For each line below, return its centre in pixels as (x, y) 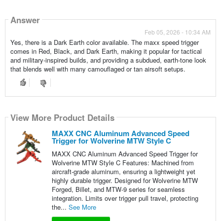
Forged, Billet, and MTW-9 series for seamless (118, 189)
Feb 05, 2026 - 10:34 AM (178, 32)
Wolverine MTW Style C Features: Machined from (123, 163)
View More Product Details (62, 117)
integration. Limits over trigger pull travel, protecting (125, 198)
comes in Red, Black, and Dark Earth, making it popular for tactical (106, 51)
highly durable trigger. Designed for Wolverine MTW (125, 181)
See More (82, 207)
